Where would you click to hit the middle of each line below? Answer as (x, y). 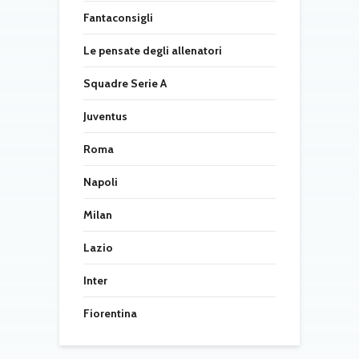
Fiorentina (110, 313)
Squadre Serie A (125, 83)
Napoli (101, 182)
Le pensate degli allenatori (153, 50)
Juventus (105, 116)
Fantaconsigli (118, 17)
